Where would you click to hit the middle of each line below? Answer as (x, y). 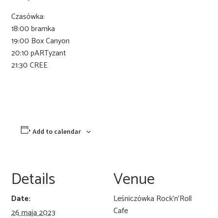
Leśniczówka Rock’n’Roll (152, 199)
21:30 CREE (29, 65)
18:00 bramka (33, 29)
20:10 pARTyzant (38, 53)
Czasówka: (28, 17)
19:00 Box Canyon (40, 41)
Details (33, 179)
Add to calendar (57, 131)
